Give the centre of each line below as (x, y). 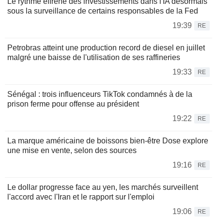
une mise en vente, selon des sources (72, 150)
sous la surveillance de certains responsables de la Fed (103, 11)
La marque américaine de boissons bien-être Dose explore (108, 140)
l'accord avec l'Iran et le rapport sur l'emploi (81, 197)
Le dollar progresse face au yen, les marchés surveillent (103, 187)
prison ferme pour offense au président (73, 104)
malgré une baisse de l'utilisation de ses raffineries (94, 57)
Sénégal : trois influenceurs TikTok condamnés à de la (100, 94)
